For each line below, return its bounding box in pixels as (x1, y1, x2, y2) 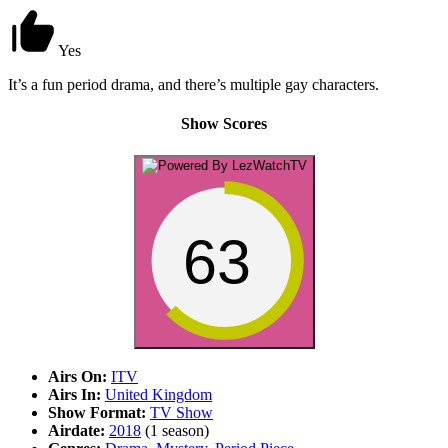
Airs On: (48, 367, 107, 385)
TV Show (150, 403, 213, 421)
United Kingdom (105, 385, 212, 403)
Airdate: (48, 421, 105, 439)
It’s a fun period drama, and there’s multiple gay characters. (8, 76, 379, 94)
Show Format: (48, 403, 146, 421)
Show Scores (181, 115, 267, 133)
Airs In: (48, 385, 101, 403)
